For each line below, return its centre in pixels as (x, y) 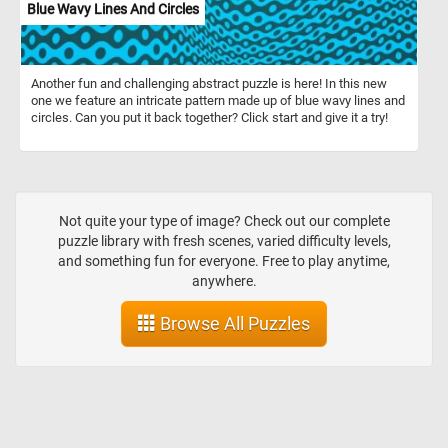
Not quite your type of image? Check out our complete (224, 221)
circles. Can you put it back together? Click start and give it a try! (209, 117)
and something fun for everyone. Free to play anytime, (224, 261)
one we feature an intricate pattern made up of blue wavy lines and (218, 100)
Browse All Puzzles (233, 324)
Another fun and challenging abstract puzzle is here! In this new (209, 83)
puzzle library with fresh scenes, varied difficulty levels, (224, 241)
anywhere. (224, 281)
